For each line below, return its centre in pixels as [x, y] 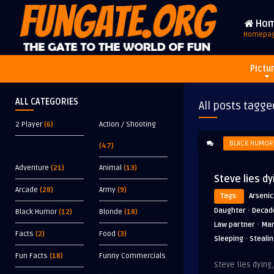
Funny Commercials [132, 256]
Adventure [32, 168]
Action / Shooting [128, 124]
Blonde [111, 212]
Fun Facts [31, 256]
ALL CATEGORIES [47, 102]
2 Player [29, 124]
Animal [110, 168]
